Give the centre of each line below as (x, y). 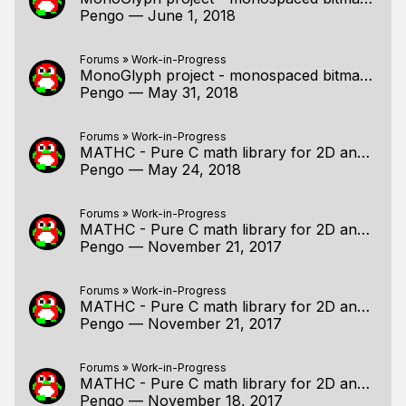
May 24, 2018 (194, 169)
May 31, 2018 (193, 92)
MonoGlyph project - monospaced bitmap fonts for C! (366, 75)
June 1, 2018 (192, 15)
